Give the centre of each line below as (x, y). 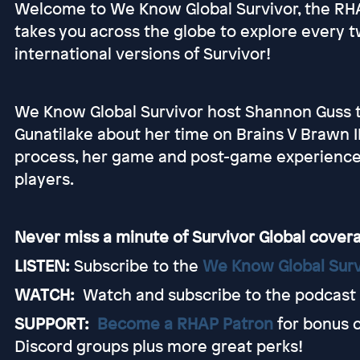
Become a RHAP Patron (185, 323)
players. (44, 179)
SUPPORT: (51, 323)
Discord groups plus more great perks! (158, 346)
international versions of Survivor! (142, 53)
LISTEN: (44, 266)
